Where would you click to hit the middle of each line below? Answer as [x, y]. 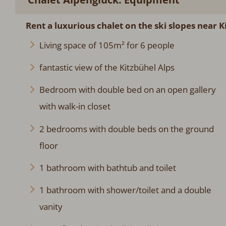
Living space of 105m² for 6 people [107, 45]
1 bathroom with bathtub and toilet [107, 167]
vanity [51, 206]
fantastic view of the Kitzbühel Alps [107, 68]
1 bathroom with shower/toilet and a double [125, 190]
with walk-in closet [75, 106]
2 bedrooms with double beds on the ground [126, 129]
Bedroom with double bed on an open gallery [127, 90]
